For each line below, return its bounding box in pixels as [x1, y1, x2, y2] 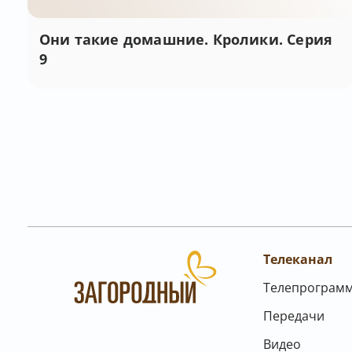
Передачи [263, 307, 324, 325]
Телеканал [263, 251, 332, 269]
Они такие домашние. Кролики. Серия [39, 30, 333, 49]
